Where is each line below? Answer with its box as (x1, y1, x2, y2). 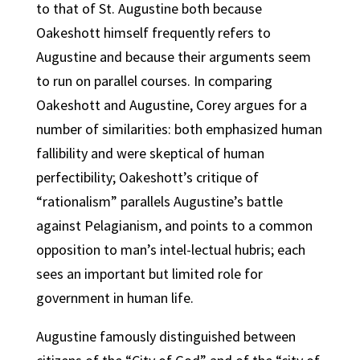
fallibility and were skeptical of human (35, 144, 264, 162)
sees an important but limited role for (35, 264, 263, 283)
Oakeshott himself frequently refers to (35, 23, 271, 42)
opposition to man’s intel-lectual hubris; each (35, 240, 305, 259)
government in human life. (35, 288, 194, 307)
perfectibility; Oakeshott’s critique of (35, 168, 259, 186)
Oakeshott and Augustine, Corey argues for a (35, 96, 307, 114)
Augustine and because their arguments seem (35, 47, 311, 66)
